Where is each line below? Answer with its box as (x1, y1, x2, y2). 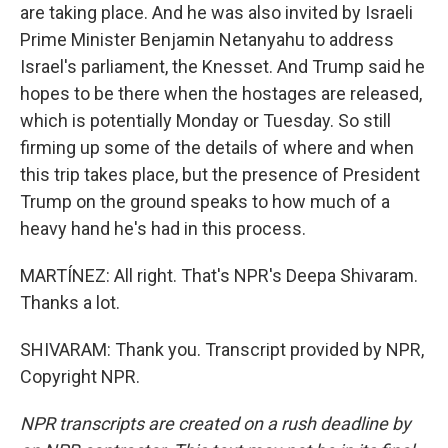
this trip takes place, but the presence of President (20, 164, 420, 185)
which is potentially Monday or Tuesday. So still (20, 110, 391, 131)
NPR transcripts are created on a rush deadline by (20, 413, 411, 434)
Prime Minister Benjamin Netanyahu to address (20, 29, 394, 50)
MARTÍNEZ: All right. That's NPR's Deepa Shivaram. (20, 265, 418, 286)
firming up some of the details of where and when (20, 137, 414, 158)
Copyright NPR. (20, 366, 140, 387)
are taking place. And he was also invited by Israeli (20, 2, 413, 23)
